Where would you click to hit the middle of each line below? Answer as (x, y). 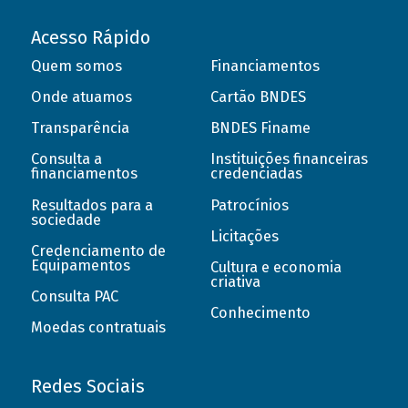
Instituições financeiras (290, 159)
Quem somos (76, 66)
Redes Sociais (87, 387)
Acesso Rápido (90, 38)
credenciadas (257, 174)
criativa (236, 281)
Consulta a (66, 159)
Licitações (245, 236)
